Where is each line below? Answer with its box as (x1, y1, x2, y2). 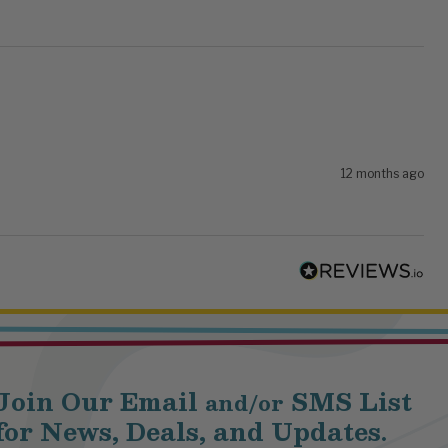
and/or (205, 385, 284, 421)
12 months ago (341, 166, 424, 182)
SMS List (284, 381, 412, 422)
